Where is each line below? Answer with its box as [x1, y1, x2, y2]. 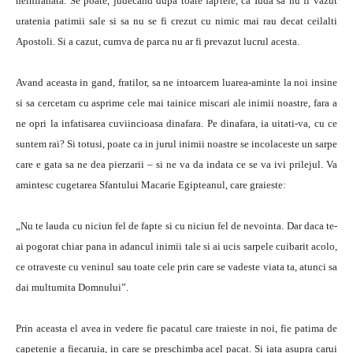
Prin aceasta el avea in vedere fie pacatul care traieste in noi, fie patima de [16, 322, 337, 334]
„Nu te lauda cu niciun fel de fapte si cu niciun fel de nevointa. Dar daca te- [16, 220, 337, 232]
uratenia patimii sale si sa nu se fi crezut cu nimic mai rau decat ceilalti [16, 15, 337, 27]
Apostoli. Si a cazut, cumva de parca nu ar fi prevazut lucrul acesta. [16, 35, 299, 47]
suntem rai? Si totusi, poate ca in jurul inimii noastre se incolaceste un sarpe [16, 138, 337, 150]
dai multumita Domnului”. [16, 281, 128, 293]
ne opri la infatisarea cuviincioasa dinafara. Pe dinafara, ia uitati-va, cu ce [16, 117, 337, 129]
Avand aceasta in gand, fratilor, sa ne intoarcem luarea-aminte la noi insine [16, 76, 337, 88]
